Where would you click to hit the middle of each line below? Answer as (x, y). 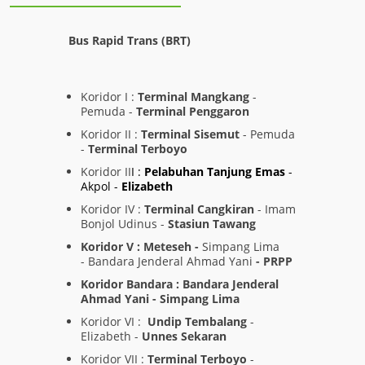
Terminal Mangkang (193, 97)
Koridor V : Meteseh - (141, 246)
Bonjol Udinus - (124, 224)
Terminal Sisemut (190, 134)
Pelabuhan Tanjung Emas (215, 172)
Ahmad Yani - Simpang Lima (160, 299)
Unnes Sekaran (184, 336)
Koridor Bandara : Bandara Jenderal (180, 284)
